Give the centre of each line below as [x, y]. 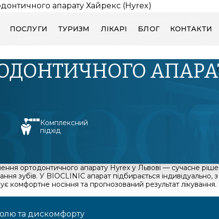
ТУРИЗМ [74, 29]
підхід [50, 131]
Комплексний [64, 123]
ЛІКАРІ [114, 29]
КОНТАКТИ [191, 29]
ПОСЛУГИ [28, 29]
